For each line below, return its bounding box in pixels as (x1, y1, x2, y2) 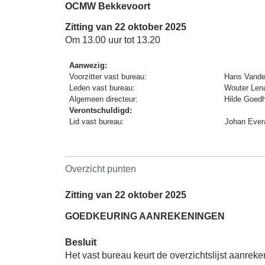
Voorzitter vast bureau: (69, 72, 150, 82)
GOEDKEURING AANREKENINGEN (65, 211, 225, 221)
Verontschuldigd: (69, 106, 132, 115)
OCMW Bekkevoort (65, 1, 150, 11)
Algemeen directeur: (69, 95, 141, 104)
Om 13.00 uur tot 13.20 (65, 35, 160, 46)
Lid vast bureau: (69, 117, 127, 127)
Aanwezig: (69, 61, 108, 70)
